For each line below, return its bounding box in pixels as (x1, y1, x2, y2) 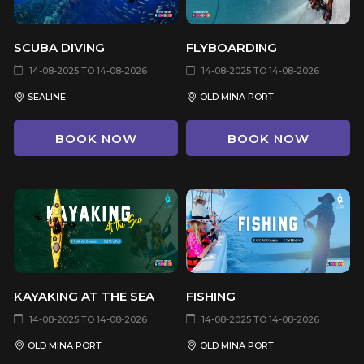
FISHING (186, 288, 236, 304)
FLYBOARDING (186, 39, 277, 55)
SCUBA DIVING (14, 39, 105, 55)
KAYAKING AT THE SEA (14, 288, 154, 304)
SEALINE (28, 90, 66, 102)
